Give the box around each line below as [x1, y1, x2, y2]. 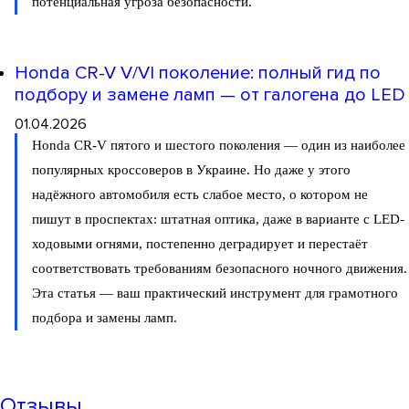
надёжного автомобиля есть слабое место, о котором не [32, 187, 368, 203]
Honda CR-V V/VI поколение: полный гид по [15, 62, 381, 85]
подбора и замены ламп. [32, 310, 177, 326]
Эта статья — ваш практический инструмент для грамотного [32, 286, 398, 301]
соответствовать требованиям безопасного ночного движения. [32, 261, 407, 277]
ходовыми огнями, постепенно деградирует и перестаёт [32, 236, 368, 252]
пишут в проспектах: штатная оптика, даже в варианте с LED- [32, 212, 404, 227]
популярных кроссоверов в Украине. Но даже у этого [32, 163, 351, 178]
